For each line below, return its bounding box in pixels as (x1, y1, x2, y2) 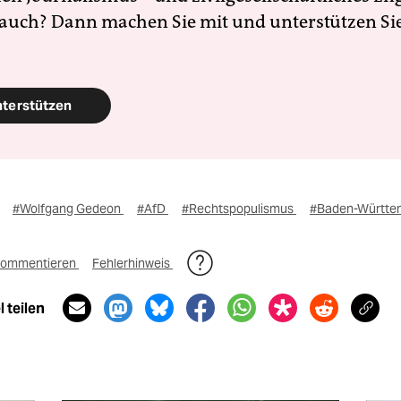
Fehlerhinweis (92, 255, 173, 271)
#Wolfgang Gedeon (13, 200, 124, 217)
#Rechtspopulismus (182, 200, 296, 217)
